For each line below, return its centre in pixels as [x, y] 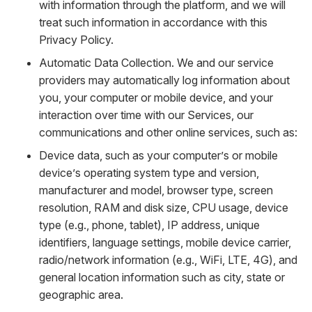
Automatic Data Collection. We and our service [156, 63]
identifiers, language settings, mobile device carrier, [165, 242]
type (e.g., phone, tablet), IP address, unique [149, 225]
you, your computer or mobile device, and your [156, 97]
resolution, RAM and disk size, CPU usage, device [164, 208]
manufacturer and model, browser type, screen [156, 190]
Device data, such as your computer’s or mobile [158, 155]
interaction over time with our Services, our [146, 115]
